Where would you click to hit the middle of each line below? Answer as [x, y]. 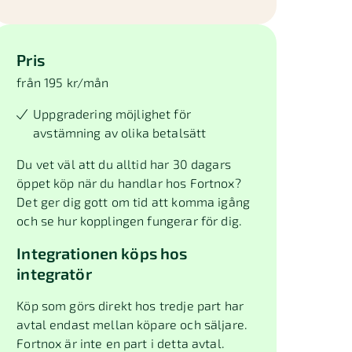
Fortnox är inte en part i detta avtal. [121, 343]
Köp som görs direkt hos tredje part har [130, 305]
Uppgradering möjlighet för [112, 114]
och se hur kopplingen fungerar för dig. [129, 220]
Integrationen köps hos [102, 253]
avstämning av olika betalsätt [120, 132]
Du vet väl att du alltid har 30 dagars [124, 164]
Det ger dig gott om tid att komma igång [133, 202]
